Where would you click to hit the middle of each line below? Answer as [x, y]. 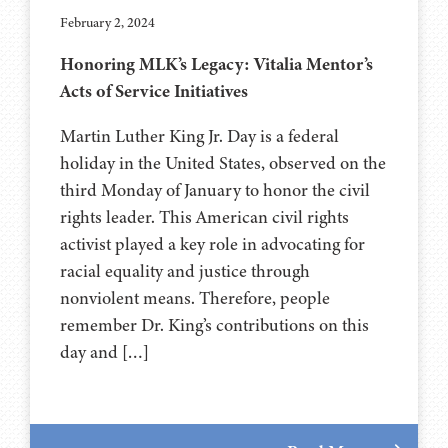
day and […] [104, 351]
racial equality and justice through [185, 270]
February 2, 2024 [107, 22]
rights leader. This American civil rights [204, 216]
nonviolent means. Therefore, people [195, 297]
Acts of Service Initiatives [154, 90]
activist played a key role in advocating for [212, 243]
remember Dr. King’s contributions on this [214, 324]
